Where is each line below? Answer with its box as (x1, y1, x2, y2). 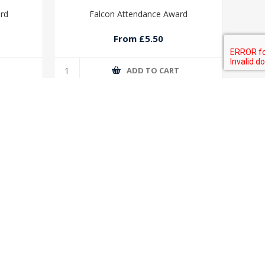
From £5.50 (113, 33, 163, 45)
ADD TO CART (127, 65, 180, 76)
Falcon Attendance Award (89, 8, 188, 20)
